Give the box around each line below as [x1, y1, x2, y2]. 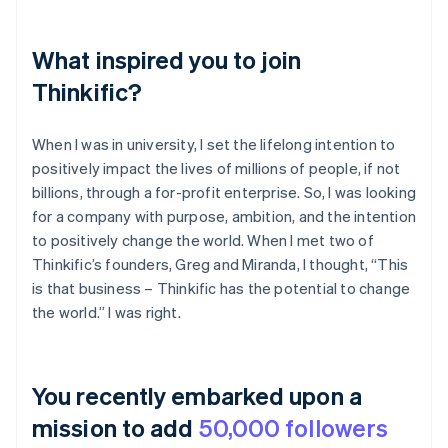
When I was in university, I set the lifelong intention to [32, 133, 396, 154]
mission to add [32, 411, 199, 443]
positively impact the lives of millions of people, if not [32, 157, 401, 178]
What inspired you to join [32, 43, 302, 75]
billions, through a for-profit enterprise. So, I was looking [32, 181, 417, 202]
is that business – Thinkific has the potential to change [32, 277, 411, 298]
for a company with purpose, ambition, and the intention [32, 205, 417, 226]
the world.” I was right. [32, 301, 181, 322]
